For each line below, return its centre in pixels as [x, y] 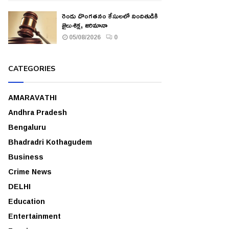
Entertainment [35, 216]
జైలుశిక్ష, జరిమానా [85, 25]
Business [26, 156]
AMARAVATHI [32, 97]
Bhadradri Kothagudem [50, 142]
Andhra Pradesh [38, 112]
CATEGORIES [32, 68]
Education [27, 201]
